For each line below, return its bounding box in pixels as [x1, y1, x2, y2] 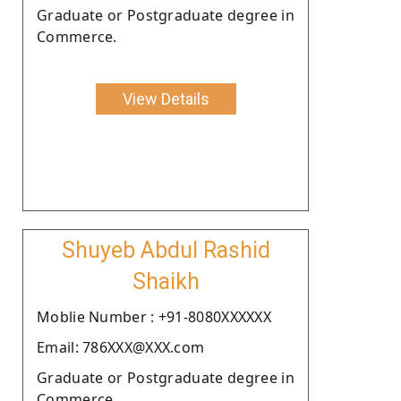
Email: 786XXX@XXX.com [37, 337, 205, 357]
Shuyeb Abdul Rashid [61, 236, 270, 263]
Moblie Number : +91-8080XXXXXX [37, 306, 271, 327]
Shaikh [132, 268, 200, 294]
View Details [122, 89, 209, 108]
